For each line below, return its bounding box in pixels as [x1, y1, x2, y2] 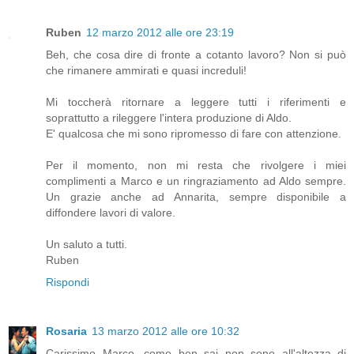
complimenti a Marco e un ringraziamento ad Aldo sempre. [46, 175, 346, 188]
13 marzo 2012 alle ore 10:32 [92, 325, 239, 338]
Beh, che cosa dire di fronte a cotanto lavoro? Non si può [46, 48, 346, 62]
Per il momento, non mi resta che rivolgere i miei [46, 159, 346, 172]
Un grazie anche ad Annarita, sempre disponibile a [46, 190, 346, 204]
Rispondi [46, 276, 89, 289]
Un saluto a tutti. [46, 238, 127, 251]
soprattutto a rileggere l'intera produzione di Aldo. [46, 111, 292, 125]
